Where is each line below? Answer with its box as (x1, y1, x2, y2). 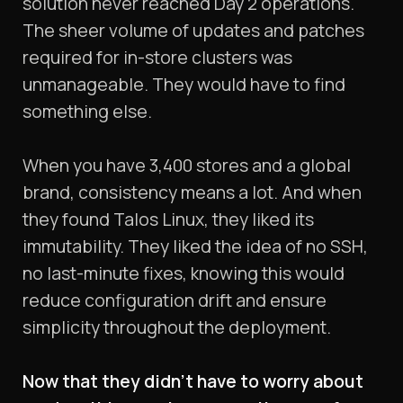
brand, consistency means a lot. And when (22, 180, 362, 205)
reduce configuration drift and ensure (22, 288, 327, 313)
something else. (22, 99, 152, 124)
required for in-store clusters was (22, 45, 292, 70)
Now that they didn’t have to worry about (22, 369, 363, 394)
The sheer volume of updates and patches (22, 18, 364, 43)
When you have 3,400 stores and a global (22, 153, 351, 178)
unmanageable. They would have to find (22, 72, 345, 97)
